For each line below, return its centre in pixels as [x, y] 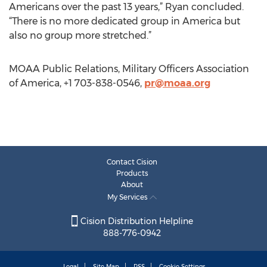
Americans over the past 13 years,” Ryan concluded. [126, 7]
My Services [128, 197]
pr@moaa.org [177, 83]
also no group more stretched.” [80, 35]
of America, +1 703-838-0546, [77, 83]
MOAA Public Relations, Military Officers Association [129, 69]
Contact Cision [132, 162]
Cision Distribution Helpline [135, 221]
